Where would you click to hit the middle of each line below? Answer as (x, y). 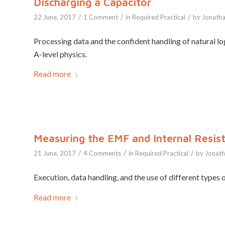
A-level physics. (60, 54)
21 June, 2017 (55, 153)
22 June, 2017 (55, 17)
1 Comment (101, 17)
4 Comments (102, 153)
